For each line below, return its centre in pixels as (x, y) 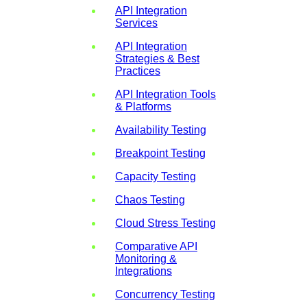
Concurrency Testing (165, 294)
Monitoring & (146, 258)
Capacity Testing (156, 176)
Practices (138, 71)
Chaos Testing (150, 199)
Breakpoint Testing (160, 153)
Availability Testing (161, 130)
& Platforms (143, 106)
